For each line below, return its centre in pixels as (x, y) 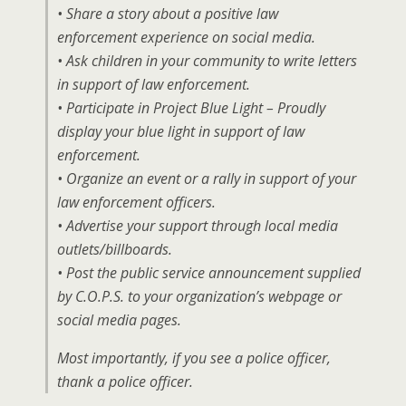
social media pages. (119, 320)
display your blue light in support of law (181, 131)
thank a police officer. (125, 382)
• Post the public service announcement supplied (209, 273)
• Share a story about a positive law (168, 14)
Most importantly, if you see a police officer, (194, 358)
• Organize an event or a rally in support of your (207, 179)
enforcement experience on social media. (186, 37)
